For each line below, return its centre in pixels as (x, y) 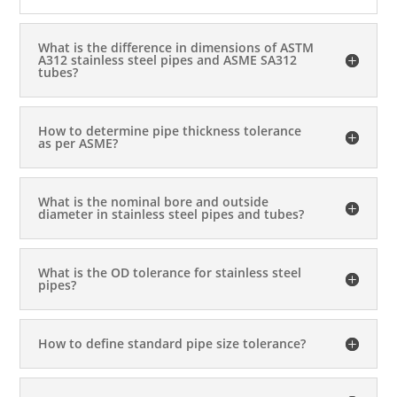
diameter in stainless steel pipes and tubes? (171, 214)
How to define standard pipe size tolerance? (172, 343)
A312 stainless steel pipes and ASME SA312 (168, 59)
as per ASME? (78, 143)
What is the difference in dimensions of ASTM (176, 47)
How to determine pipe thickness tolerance (170, 130)
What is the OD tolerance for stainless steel (170, 272)
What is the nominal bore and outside (154, 201)
